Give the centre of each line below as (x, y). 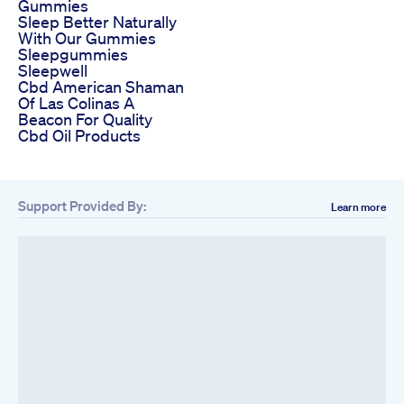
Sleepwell (53, 71)
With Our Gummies (87, 38)
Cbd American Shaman (101, 87)
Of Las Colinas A (76, 103)
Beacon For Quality (85, 119)
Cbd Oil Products (79, 136)
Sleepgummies (73, 55)
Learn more (358, 207)
